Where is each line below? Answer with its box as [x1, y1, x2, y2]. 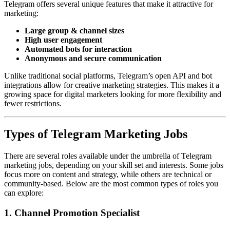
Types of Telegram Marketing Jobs [4, 127, 187, 141]
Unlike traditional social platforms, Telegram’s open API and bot [4, 71, 212, 80]
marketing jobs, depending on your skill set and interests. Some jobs [4, 161, 223, 170]
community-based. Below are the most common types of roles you [4, 179, 218, 188]
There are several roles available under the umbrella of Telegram [4, 151, 212, 161]
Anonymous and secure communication [25, 53, 162, 63]
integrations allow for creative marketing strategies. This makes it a [4, 80, 219, 89]
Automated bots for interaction [25, 44, 132, 53]
